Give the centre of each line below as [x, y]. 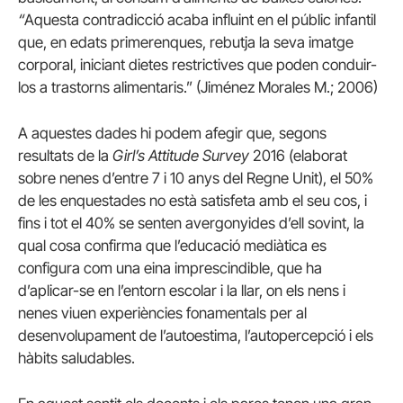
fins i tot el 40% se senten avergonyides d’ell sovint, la [191, 223]
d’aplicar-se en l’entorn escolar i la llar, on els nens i [182, 290]
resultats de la [63, 155]
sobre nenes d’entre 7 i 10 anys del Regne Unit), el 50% [196, 178]
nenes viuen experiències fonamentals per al [162, 313]
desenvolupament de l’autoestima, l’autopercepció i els [196, 335]
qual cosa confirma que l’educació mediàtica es [172, 245]
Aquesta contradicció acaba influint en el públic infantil [200, 19]
